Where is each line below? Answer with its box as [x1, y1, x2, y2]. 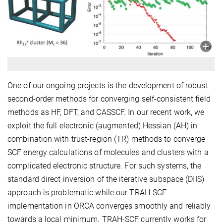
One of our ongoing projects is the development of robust [7, 80, 208, 90]
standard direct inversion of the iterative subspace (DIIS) [7, 174, 204, 184]
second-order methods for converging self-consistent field [7, 94, 211, 104]
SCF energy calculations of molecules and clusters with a [7, 147, 209, 157]
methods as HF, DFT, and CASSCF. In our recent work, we [7, 107, 205, 117]
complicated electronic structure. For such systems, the [7, 161, 202, 170]
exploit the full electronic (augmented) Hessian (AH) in [7, 120, 198, 130]
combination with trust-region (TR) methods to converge [7, 134, 206, 144]
